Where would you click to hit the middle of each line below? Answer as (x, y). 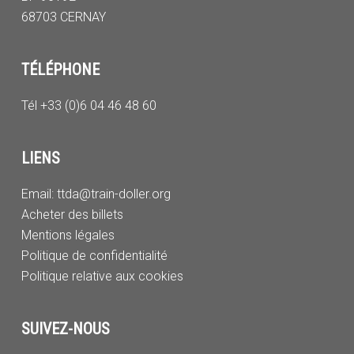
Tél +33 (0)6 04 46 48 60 (88, 105)
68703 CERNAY (63, 17)
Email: (37, 194)
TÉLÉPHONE (60, 70)
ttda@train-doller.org (112, 194)
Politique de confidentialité (94, 256)
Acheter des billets (72, 215)
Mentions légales (68, 235)
